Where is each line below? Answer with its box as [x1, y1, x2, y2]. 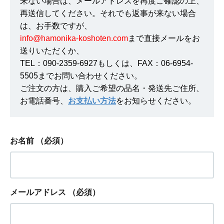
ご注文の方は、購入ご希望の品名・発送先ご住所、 [20, 84, 204, 92]
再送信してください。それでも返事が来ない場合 [20, 9, 196, 17]
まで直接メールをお [128, 34, 200, 42]
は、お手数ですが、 [20, 21, 92, 30]
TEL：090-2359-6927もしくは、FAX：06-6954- [20, 59, 193, 67]
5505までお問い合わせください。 [20, 71, 142, 80]
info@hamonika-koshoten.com [20, 34, 128, 42]
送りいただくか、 [20, 46, 84, 55]
